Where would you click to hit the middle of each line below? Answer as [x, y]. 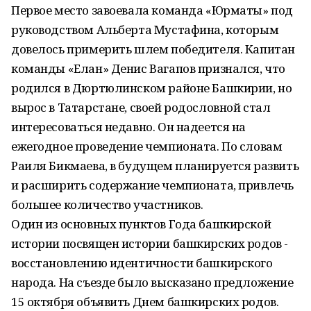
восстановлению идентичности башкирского [142, 263]
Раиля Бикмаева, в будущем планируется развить [155, 166]
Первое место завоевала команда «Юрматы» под [152, 10]
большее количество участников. [107, 204]
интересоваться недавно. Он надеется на [129, 127]
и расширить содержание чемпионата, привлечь [152, 185]
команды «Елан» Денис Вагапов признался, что [148, 68]
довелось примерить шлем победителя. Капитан [153, 49]
